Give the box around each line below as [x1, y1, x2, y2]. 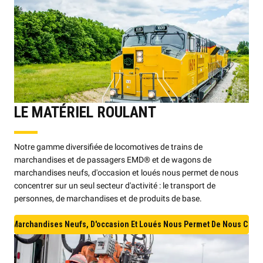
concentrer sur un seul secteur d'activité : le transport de [14, 181, 215, 191]
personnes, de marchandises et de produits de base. [14, 194, 202, 204]
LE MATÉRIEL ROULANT [14, 103, 156, 121]
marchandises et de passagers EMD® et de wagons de [14, 155, 211, 165]
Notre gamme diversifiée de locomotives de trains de [14, 142, 203, 152]
